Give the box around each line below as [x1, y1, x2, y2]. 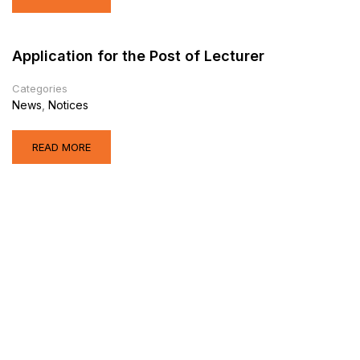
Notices [48, 98, 88, 112]
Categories [12, 82, 67, 95]
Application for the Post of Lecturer [12, 47, 264, 64]
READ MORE [32, 141, 91, 153]
